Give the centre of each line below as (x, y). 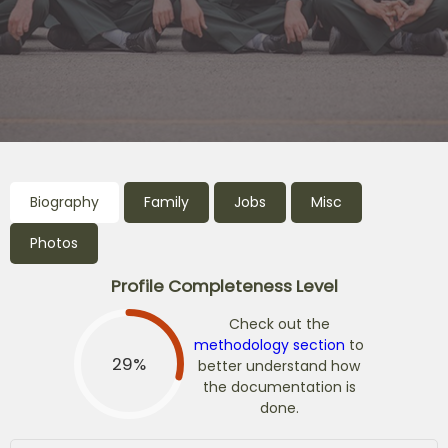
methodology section (269, 345)
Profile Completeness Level (224, 285)
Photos (54, 243)
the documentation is (279, 387)
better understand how (279, 366)
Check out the (279, 324)
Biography (64, 202)
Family (166, 202)
